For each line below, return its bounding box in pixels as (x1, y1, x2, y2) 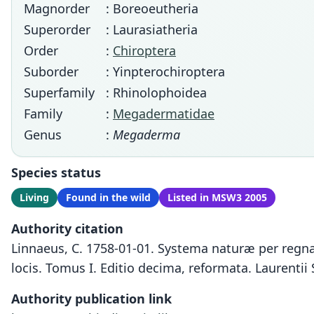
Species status (11, 164, 101, 181)
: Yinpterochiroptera (106, 63, 225, 80)
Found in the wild (66, 191, 151, 204)
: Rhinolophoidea (106, 84, 207, 101)
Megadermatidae (113, 105, 214, 122)
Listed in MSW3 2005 (168, 191, 267, 204)
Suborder (24, 63, 78, 80)
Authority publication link (11, 290, 172, 307)
